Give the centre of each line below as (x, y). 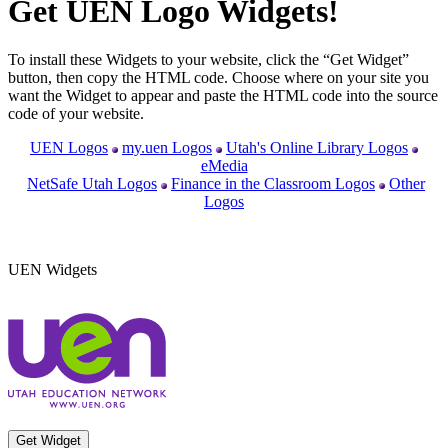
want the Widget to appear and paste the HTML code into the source (223, 96)
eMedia (224, 166)
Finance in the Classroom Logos (273, 184)
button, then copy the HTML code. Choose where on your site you (218, 78)
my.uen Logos (167, 148)
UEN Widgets (52, 270)
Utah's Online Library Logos (317, 148)
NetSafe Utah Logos (92, 184)
